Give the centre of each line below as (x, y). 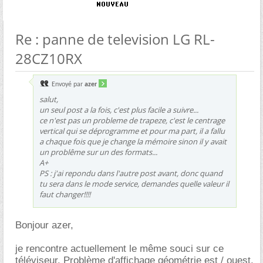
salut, (49, 99)
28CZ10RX (49, 58)
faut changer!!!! (65, 194)
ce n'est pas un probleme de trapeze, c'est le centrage (132, 120)
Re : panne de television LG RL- (115, 39)
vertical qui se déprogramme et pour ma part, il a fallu (132, 131)
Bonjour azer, (44, 225)
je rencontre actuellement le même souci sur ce (119, 248)
